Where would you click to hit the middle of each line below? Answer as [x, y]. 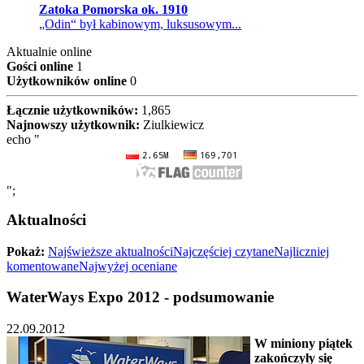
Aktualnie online [49, 52]
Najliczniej [301, 251]
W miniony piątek [303, 344]
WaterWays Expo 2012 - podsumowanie [140, 297]
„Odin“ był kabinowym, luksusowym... [140, 24]
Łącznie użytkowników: [72, 110]
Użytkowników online [67, 81]
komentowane [43, 266]
